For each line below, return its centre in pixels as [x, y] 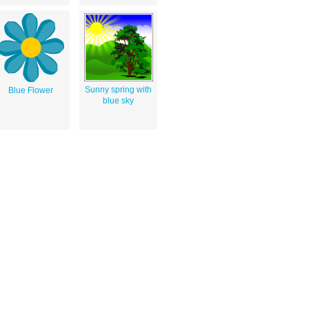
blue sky [118, 100]
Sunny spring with [118, 89]
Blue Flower [31, 90]
